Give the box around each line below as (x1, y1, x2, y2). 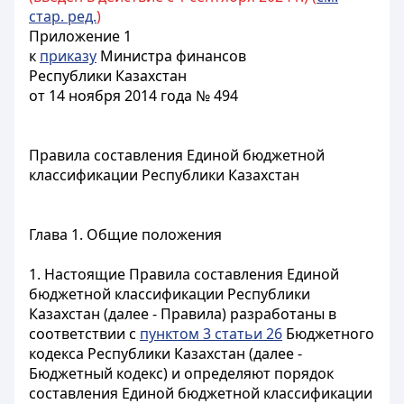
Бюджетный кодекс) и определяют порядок (29, 363, 334, 383)
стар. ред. (29, 6, 96, 26)
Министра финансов (96, 46, 246, 66)
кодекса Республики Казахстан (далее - (29, 344, 302, 363)
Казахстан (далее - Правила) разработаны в (29, 304, 336, 324)
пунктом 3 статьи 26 (140, 324, 282, 344)
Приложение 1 (29, 26, 132, 46)
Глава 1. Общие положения (29, 225, 222, 244)
